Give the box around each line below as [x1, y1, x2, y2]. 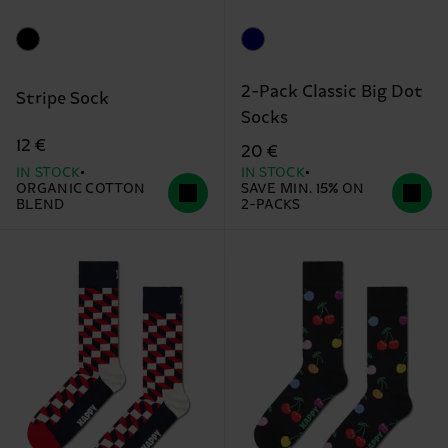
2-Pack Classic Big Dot [240, 82, 423, 103]
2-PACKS [240, 197, 301, 214]
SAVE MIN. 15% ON [240, 181, 365, 198]
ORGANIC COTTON [16, 181, 146, 198]
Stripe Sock [16, 88, 109, 109]
